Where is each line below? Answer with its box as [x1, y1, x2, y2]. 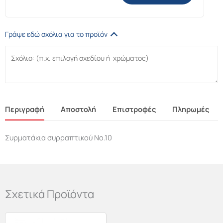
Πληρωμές [172, 104, 209, 114]
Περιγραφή [5, 104, 44, 114]
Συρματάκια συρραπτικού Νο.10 [5, 132, 112, 143]
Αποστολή [61, 104, 96, 114]
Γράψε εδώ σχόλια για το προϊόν [5, 29, 108, 39]
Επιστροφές [112, 104, 156, 114]
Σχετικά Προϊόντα [5, 187, 94, 202]
